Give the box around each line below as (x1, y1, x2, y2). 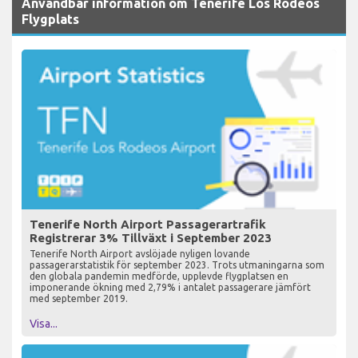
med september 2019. (30, 293, 128, 304)
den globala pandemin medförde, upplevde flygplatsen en (30, 271, 288, 282)
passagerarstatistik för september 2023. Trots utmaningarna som (30, 260, 324, 271)
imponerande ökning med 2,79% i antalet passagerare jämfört (30, 282, 311, 293)
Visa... (30, 317, 58, 331)
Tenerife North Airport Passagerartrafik (30, 217, 266, 232)
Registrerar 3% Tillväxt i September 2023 (30, 231, 272, 245)
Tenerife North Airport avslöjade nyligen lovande (30, 249, 250, 260)
